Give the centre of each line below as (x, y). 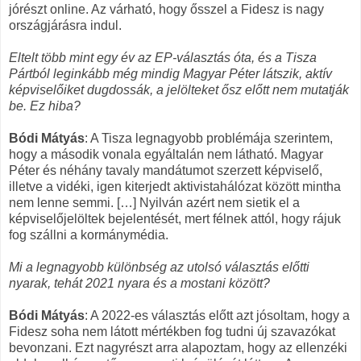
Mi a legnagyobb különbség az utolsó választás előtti (159, 268)
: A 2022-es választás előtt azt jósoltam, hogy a (217, 316)
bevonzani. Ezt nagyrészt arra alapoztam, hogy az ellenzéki (178, 348)
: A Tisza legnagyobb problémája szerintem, (209, 139)
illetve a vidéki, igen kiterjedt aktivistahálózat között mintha (175, 187)
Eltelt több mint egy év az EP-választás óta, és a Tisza (163, 58)
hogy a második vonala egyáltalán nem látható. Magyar (166, 155)
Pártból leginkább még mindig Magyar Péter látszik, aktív (170, 74)
